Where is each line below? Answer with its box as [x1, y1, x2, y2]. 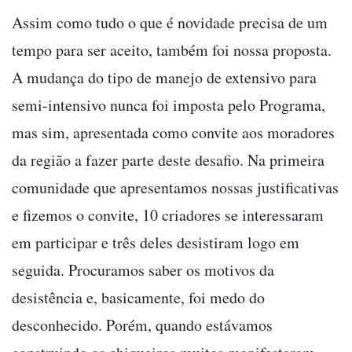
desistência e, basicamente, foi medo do [12, 286, 265, 308]
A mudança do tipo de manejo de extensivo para [12, 66, 317, 88]
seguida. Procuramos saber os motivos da [12, 258, 274, 280]
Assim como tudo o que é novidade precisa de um [12, 11, 328, 33]
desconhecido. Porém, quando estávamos [12, 313, 273, 335]
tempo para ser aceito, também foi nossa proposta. [12, 38, 332, 60]
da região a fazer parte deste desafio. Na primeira [12, 148, 324, 170]
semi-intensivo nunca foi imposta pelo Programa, [12, 93, 325, 115]
